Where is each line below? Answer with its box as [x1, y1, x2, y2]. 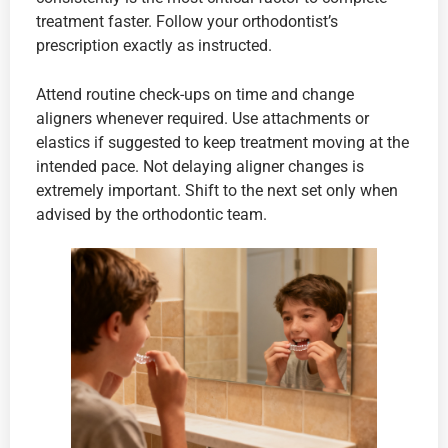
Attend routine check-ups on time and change [36, 84, 354, 104]
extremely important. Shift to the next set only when [36, 180, 398, 200]
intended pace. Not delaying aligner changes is [36, 156, 364, 176]
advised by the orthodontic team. [36, 204, 267, 224]
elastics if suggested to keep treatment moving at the [36, 132, 409, 152]
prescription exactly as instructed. [36, 36, 272, 56]
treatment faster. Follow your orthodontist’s [36, 12, 338, 32]
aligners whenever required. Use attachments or [36, 108, 369, 128]
